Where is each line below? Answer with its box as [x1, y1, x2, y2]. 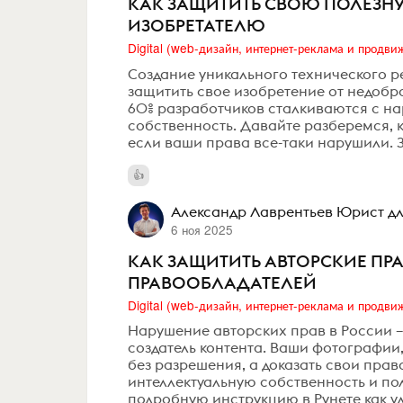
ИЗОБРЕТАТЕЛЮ [128, 14, 265, 36]
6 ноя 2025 [170, 219, 233, 238]
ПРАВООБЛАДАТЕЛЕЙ [128, 271, 317, 293]
